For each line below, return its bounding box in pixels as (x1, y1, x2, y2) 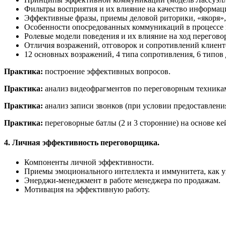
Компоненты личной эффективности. (24, 158, 154, 167)
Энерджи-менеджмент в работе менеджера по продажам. (24, 176, 220, 185)
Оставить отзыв (4, 192, 59, 201)
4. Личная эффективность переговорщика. (4, 138, 159, 147)
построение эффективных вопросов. (45, 67, 171, 76)
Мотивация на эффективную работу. (24, 185, 150, 194)
